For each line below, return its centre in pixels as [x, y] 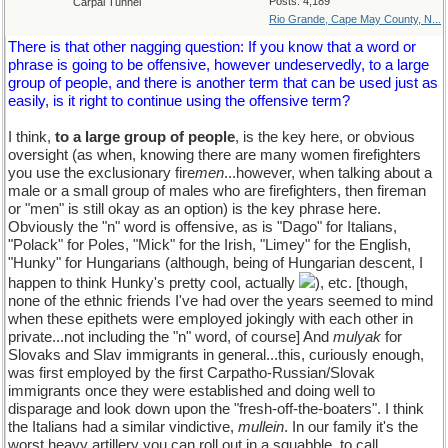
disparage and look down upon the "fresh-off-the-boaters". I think [216, 409]
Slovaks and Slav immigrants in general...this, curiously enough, [216, 355]
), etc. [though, [361, 283]
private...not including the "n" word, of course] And [170, 337]
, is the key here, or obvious [325, 137]
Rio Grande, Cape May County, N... [355, 19]
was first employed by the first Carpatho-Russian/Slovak [191, 373]
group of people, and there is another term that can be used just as [223, 83]
